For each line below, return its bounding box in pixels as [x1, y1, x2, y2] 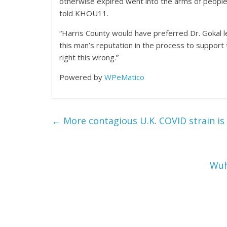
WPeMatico [104, 72, 144, 82]
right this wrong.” [59, 52, 121, 62]
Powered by [59, 72, 104, 82]
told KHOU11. [59, 8, 112, 18]
